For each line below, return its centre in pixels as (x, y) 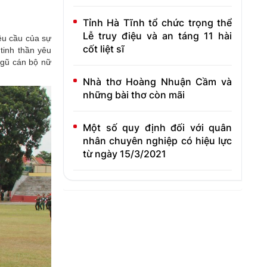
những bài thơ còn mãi (134, 95)
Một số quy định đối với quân (157, 128)
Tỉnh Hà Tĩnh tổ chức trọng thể (157, 23)
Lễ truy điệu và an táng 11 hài (157, 36)
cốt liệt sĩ (104, 49)
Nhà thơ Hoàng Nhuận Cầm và (157, 82)
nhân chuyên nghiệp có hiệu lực (157, 141)
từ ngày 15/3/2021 (125, 154)
